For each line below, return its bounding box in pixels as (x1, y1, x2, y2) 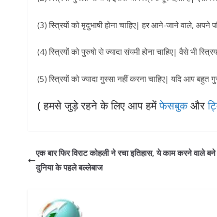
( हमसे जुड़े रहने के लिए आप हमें (37, 98, 159, 113)
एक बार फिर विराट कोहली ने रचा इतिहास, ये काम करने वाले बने (36, 147, 216, 159)
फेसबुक (159, 98, 187, 113)
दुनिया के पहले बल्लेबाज (36, 162, 103, 173)
